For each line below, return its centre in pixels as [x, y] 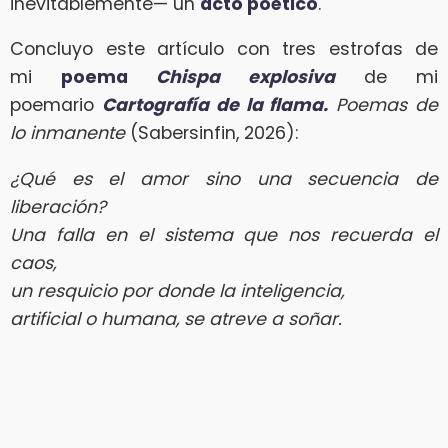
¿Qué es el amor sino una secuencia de [224, 178]
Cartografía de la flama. [215, 105]
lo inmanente [67, 133]
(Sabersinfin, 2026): [211, 133]
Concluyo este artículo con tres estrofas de [224, 49]
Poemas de [383, 105]
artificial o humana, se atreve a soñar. [176, 318]
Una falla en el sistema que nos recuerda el [224, 234]
